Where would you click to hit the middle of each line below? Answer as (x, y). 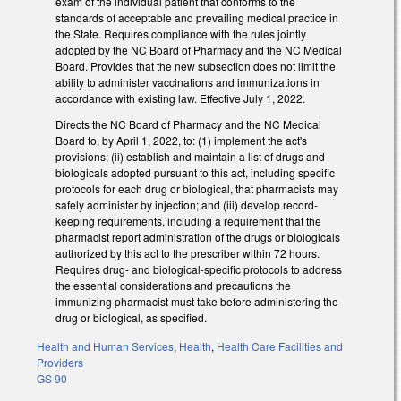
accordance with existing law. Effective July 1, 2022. (180, 98)
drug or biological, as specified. (132, 317)
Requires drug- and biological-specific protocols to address (199, 269)
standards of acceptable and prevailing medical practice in (197, 17)
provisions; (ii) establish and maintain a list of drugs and (190, 156)
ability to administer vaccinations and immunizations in (188, 81)
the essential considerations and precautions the (173, 285)
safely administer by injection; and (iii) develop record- (187, 204)
